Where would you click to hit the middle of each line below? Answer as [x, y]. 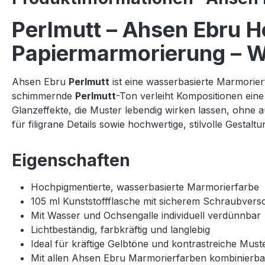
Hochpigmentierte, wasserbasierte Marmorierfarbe [145, 187]
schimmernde [43, 96]
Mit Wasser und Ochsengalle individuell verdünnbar [146, 215]
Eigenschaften [71, 160]
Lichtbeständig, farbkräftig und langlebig [120, 229]
